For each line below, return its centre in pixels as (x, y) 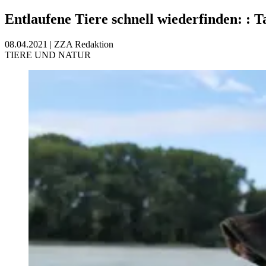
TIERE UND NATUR (48, 55)
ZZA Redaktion (84, 44)
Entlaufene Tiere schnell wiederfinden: (125, 19)
